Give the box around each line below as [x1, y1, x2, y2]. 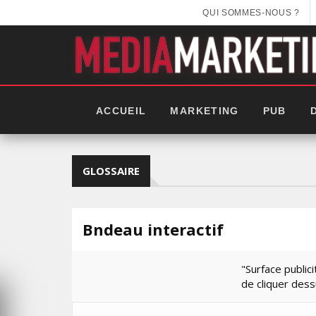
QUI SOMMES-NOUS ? [202, 8, 300, 17]
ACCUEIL [96, 105, 147, 116]
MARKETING [170, 105, 239, 116]
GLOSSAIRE [83, 164, 140, 178]
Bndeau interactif [83, 219, 224, 240]
